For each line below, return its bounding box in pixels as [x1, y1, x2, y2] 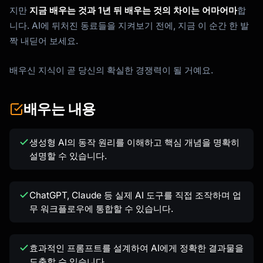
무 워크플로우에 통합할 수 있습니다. [29, 203, 173, 215]
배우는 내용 [23, 100, 96, 119]
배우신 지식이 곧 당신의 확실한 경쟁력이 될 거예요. [9, 65, 213, 76]
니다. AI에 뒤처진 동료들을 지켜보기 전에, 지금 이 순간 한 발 [9, 20, 249, 32]
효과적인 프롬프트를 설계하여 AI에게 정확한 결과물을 [29, 242, 244, 254]
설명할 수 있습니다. [29, 150, 107, 162]
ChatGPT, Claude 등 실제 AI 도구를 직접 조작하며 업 [29, 190, 241, 201]
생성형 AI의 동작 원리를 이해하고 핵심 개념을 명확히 [29, 137, 240, 149]
